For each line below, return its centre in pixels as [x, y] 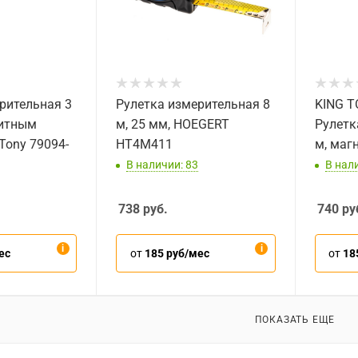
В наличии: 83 [163, 164]
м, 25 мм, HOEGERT [173, 125]
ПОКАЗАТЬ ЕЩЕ [295, 320]
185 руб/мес [177, 253]
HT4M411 [145, 145]
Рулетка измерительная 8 [193, 105]
